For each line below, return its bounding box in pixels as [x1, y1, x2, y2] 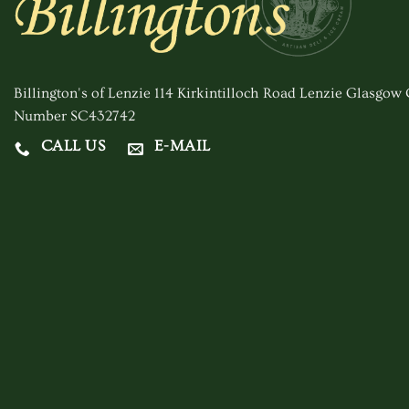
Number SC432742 [14, 108, 135, 125]
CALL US [40, 138, 106, 155]
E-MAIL [153, 138, 211, 155]
